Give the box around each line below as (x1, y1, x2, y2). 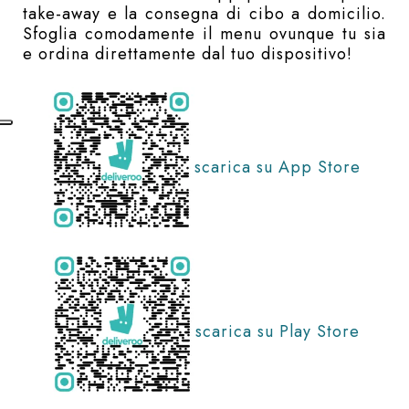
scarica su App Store (194, 154, 361, 179)
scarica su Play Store (195, 319, 360, 343)
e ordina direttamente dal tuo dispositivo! (23, 41, 352, 66)
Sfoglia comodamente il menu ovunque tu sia (23, 21, 386, 46)
